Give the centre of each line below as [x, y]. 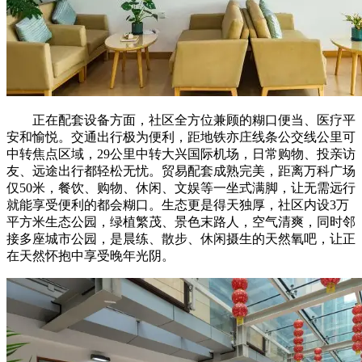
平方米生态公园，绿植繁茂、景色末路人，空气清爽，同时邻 [181, 222]
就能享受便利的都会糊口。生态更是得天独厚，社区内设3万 [178, 205]
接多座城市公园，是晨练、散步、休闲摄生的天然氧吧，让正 [181, 239]
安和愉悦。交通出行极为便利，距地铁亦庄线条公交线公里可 [181, 137]
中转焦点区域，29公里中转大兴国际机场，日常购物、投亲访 [181, 154]
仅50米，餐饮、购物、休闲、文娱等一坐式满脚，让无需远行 [181, 188]
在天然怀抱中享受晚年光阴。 [90, 256]
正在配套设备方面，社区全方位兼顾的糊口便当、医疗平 [181, 120]
